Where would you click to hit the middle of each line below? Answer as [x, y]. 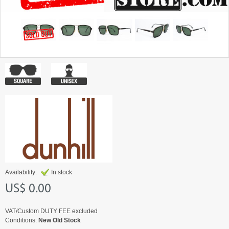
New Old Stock [60, 220]
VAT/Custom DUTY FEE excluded [51, 211]
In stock [62, 172]
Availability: [22, 172]
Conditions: [22, 220]
